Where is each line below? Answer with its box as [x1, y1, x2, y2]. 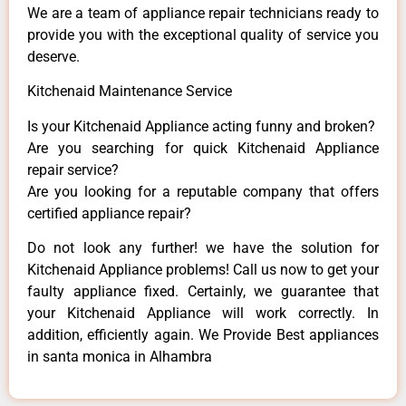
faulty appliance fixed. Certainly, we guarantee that [27, 283, 379, 301]
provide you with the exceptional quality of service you [27, 25, 379, 43]
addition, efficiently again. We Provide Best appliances [27, 326, 379, 344]
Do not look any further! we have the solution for [27, 239, 379, 257]
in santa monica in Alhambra [27, 348, 212, 366]
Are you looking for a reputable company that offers [27, 182, 379, 200]
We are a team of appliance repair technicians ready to [27, 4, 379, 22]
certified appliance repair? [27, 204, 191, 222]
